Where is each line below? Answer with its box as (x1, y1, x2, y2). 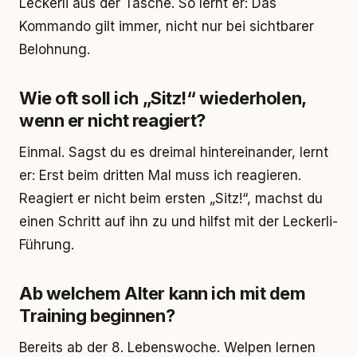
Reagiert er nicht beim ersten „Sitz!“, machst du (19, 190, 323, 206)
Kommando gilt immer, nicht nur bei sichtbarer (19, 18, 314, 34)
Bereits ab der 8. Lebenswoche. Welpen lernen (19, 339, 316, 355)
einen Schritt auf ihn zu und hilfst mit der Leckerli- (19, 214, 338, 229)
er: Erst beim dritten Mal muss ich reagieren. (19, 167, 301, 183)
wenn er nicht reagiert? (19, 110, 206, 131)
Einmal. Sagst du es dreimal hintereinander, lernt (19, 144, 328, 160)
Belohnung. (19, 41, 90, 57)
